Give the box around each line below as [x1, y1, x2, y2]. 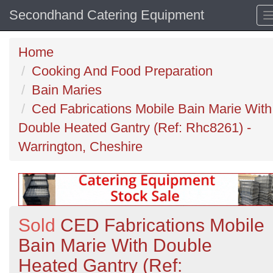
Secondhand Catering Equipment [9, 7, 204, 23]
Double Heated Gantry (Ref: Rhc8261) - [18, 120, 251, 135]
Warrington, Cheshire [18, 139, 143, 154]
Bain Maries [32, 82, 102, 97]
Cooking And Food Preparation [32, 63, 213, 79]
